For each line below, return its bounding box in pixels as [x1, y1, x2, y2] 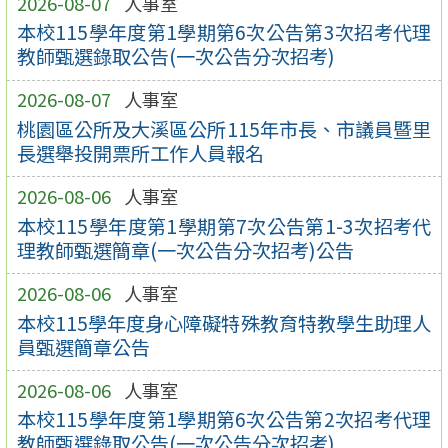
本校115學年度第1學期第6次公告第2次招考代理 [16, 405, 432, 434]
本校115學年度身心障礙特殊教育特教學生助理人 [16, 308, 432, 337]
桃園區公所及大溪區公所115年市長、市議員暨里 [16, 114, 432, 143]
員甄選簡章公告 [16, 332, 150, 361]
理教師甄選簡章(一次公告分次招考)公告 [16, 235, 354, 264]
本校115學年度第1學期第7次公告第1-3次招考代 [16, 211, 432, 240]
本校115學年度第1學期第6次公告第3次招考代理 [16, 18, 432, 47]
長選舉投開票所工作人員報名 [16, 138, 264, 167]
